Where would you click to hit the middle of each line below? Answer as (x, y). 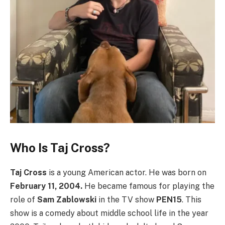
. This (192, 200)
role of (24, 200)
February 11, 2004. (46, 186)
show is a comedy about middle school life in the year (109, 213)
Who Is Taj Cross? (60, 148)
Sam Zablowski (67, 200)
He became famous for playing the (148, 186)
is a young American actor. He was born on (127, 173)
